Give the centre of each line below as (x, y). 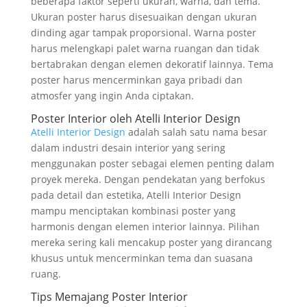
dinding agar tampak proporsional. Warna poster (143, 32)
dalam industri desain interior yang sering (128, 147)
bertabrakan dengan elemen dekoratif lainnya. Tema (152, 64)
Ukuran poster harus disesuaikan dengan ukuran (144, 16)
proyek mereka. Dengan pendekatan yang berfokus (148, 179)
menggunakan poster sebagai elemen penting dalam (152, 163)
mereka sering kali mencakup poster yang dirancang (151, 242)
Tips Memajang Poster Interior (109, 296)
